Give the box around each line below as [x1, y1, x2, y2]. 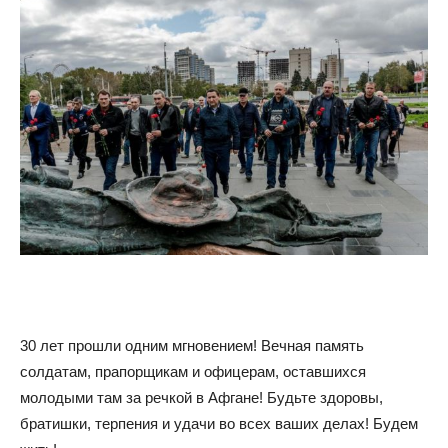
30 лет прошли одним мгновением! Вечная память [20, 336, 364, 354]
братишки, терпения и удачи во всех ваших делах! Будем [20, 414, 418, 432]
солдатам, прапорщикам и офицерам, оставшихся [20, 362, 366, 380]
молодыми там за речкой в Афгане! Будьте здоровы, [20, 388, 383, 406]
